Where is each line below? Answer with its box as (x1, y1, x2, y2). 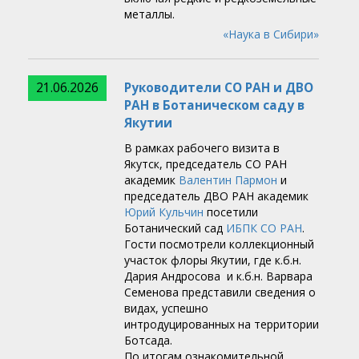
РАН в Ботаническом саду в (124, 97, 305, 115)
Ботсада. (124, 333, 172, 349)
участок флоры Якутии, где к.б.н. (124, 252, 301, 268)
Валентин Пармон (179, 172, 277, 188)
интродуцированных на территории (124, 317, 319, 333)
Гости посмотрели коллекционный (124, 236, 314, 252)
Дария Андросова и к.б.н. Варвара (124, 268, 313, 284)
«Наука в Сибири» (223, 26, 319, 42)
